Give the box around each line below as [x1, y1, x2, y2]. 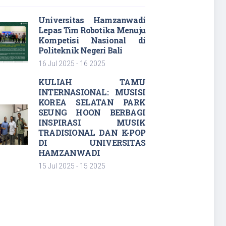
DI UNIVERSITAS [38, 137, 145, 148]
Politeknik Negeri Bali [38, 45, 123, 55]
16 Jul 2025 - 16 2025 [38, 60, 105, 68]
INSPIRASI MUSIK [38, 117, 145, 128]
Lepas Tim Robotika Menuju [38, 25, 145, 35]
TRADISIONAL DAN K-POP [38, 127, 145, 138]
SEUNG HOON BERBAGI [38, 107, 145, 118]
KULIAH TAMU [38, 77, 145, 87]
